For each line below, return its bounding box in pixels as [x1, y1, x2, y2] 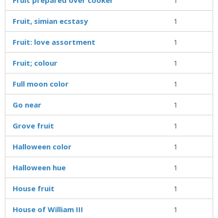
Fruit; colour [13, 57, 57, 68]
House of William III [13, 204, 83, 214]
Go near [13, 99, 41, 109]
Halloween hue [13, 162, 66, 172]
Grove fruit [13, 120, 54, 130]
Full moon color [13, 78, 69, 89]
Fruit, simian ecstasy [13, 16, 88, 26]
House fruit [13, 183, 54, 193]
